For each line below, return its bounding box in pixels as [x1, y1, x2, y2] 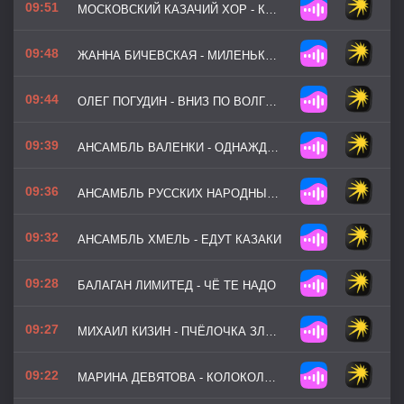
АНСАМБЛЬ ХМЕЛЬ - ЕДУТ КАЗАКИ [78, 233, 281, 246]
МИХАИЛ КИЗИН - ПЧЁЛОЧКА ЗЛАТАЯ [265, 325, 277, 338]
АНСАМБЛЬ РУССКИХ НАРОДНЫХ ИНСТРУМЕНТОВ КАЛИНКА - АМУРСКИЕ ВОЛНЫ [267, 187, 279, 200]
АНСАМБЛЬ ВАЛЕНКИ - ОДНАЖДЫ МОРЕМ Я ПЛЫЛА [267, 141, 279, 154]
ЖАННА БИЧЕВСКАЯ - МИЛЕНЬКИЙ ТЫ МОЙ [265, 49, 277, 62]
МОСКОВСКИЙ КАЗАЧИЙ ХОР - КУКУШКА [265, 3, 277, 16]
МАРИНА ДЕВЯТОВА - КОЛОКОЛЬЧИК [264, 371, 276, 384]
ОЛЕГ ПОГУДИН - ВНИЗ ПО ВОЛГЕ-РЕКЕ [265, 95, 277, 108]
